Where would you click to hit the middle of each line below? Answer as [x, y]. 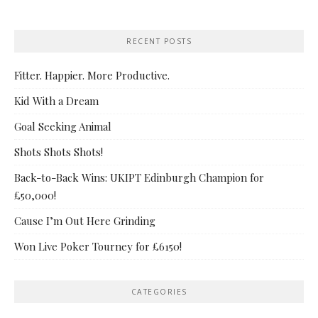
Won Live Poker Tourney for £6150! [98, 247]
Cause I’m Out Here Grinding [85, 221]
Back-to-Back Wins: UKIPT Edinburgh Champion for [139, 178]
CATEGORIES [159, 291]
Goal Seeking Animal [63, 127]
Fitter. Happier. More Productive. [92, 76]
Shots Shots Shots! [59, 152]
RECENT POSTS [159, 42]
